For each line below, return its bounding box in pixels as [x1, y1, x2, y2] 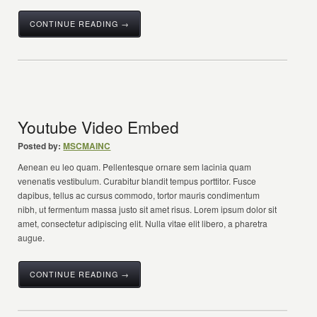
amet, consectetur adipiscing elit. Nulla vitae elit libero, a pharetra [18, 217, 268, 229]
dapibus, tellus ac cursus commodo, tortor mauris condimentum [18, 189, 260, 201]
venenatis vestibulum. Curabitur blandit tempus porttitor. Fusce [18, 175, 257, 187]
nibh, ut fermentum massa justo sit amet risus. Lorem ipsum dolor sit [18, 203, 277, 215]
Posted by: [18, 139, 62, 152]
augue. [18, 231, 45, 243]
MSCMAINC [63, 139, 111, 152]
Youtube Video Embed [18, 115, 180, 138]
